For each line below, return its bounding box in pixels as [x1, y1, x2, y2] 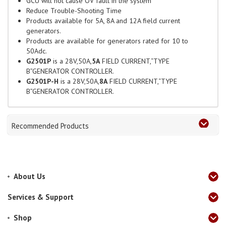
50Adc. [26, 46, 47, 56]
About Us [14, 172, 45, 182]
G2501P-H [26, 77, 59, 86]
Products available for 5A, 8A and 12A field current [26, 16, 180, 26]
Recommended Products [12, 121, 89, 131]
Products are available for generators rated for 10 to [26, 36, 188, 46]
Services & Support [8, 192, 74, 202]
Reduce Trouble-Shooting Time [26, 6, 122, 16]
